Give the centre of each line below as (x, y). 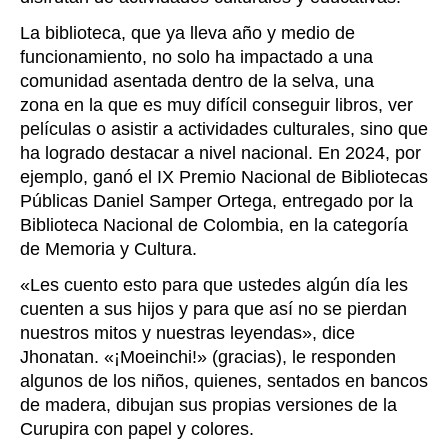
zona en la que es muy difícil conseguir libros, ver (216, 105)
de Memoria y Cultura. (108, 249)
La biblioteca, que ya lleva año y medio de (187, 33)
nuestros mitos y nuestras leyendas (161, 333)
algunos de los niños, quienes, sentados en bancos (224, 381)
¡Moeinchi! (155, 357)
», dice (328, 333)
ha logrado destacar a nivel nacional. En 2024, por (220, 153)
